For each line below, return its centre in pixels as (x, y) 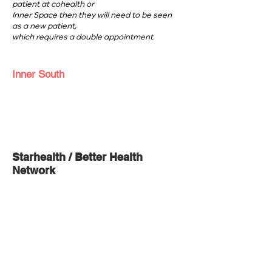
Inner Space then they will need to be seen (92, 15)
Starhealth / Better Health (77, 157)
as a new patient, (44, 26)
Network (35, 170)
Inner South (38, 74)
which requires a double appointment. (83, 37)
